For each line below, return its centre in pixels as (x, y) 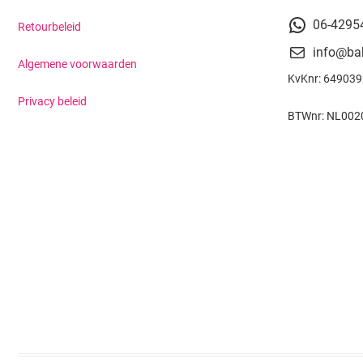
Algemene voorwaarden (77, 64)
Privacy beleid (52, 102)
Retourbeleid (49, 27)
